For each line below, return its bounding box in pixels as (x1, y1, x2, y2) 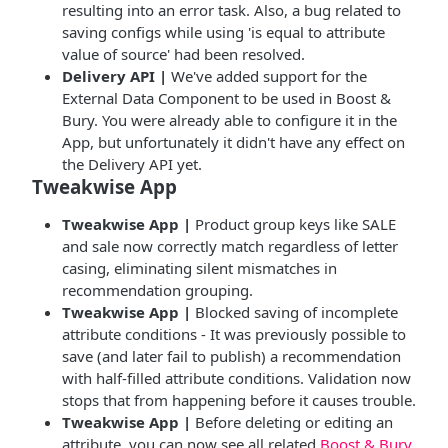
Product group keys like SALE (195, 214, 396, 234)
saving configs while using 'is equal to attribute (62, 22, 385, 42)
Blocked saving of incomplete (195, 302, 398, 322)
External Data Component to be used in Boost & (62, 88, 391, 108)
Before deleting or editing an (195, 412, 393, 432)
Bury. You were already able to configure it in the (62, 110, 397, 130)
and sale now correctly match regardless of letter (62, 236, 398, 256)
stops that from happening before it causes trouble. (62, 390, 416, 410)
